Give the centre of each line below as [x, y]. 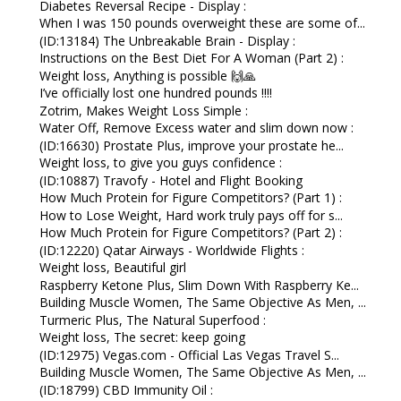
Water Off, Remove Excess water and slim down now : [196, 128]
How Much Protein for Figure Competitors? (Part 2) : [190, 233]
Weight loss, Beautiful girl [112, 268]
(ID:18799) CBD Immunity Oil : [126, 389]
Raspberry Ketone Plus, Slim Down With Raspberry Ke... [199, 285]
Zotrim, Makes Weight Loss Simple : [143, 110]
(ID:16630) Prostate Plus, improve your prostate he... [191, 145]
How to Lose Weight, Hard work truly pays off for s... [191, 215]
